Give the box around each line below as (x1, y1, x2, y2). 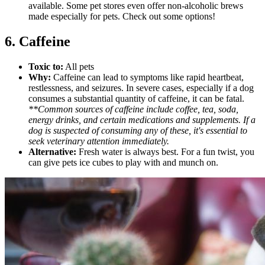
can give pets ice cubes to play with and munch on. (28, 157, 218, 167)
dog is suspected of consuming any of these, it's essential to (28, 125, 247, 135)
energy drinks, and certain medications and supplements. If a (28, 114, 256, 125)
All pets (63, 61, 94, 72)
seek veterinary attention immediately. (28, 135, 169, 146)
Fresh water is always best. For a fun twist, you (79, 146, 254, 157)
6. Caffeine (5, 33, 70, 49)
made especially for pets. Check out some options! (28, 11, 215, 21)
